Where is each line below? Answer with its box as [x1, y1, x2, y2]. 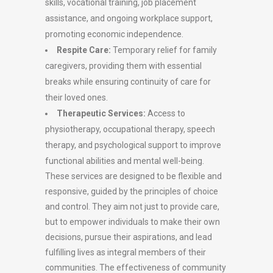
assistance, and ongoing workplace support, [45, 13, 213, 23]
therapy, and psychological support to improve [45, 140, 221, 150]
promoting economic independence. [45, 29, 183, 39]
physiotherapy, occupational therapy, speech [45, 124, 215, 134]
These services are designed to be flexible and [45, 171, 222, 181]
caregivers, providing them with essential [45, 61, 202, 71]
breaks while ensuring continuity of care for [45, 77, 211, 87]
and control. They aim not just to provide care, [45, 202, 219, 211]
